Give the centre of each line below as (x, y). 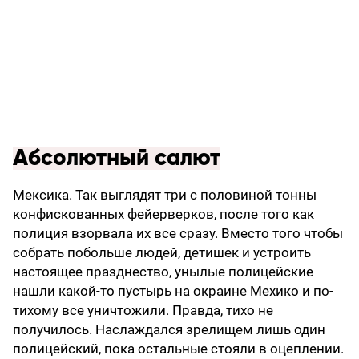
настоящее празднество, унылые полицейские (163, 272)
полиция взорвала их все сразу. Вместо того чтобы (178, 234)
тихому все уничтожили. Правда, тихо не (143, 311)
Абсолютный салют (117, 159)
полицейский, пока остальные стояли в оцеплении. (178, 349)
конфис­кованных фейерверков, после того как (163, 214)
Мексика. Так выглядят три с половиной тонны (165, 195)
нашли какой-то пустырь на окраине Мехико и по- (173, 291)
